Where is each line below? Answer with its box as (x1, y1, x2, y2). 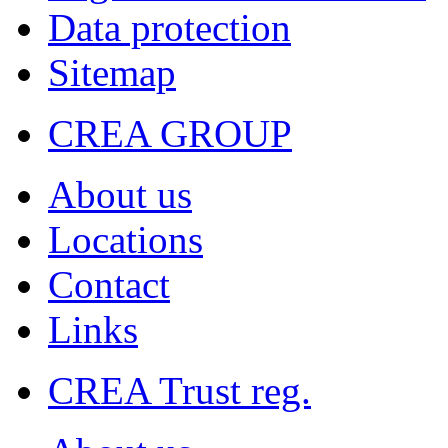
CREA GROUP (48, 111, 292, 155)
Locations (48, 217, 203, 261)
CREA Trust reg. (48, 368, 311, 412)
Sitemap (48, 50, 176, 94)
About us (48, 172, 192, 216)
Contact (48, 262, 170, 306)
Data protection (48, 5, 291, 49)
